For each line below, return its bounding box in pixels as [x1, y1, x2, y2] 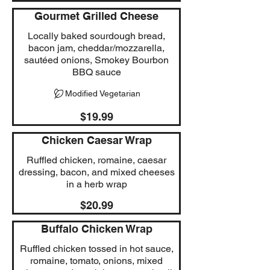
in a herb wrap [66, 178, 127, 190]
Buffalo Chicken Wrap [40, 222, 152, 235]
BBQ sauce [72, 66, 121, 78]
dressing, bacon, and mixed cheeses [18, 166, 175, 178]
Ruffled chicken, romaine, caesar [27, 154, 166, 166]
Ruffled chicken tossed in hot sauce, [19, 242, 174, 254]
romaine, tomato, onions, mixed [30, 254, 163, 266]
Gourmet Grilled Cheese [34, 9, 159, 22]
